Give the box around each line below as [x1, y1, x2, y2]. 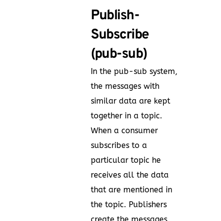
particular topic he [91, 155, 161, 165]
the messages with [91, 81, 159, 91]
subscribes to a [91, 140, 147, 150]
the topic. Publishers [91, 199, 167, 209]
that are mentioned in [91, 184, 172, 194]
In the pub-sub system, [91, 66, 178, 76]
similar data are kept [91, 96, 170, 106]
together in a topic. [91, 110, 162, 120]
